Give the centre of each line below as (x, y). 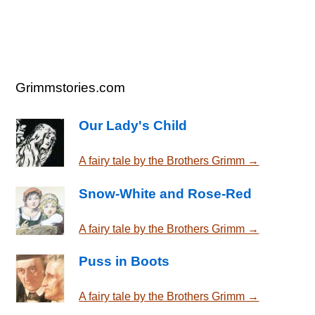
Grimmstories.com (71, 88)
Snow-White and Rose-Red (166, 193)
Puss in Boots (124, 262)
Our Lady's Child (133, 125)
